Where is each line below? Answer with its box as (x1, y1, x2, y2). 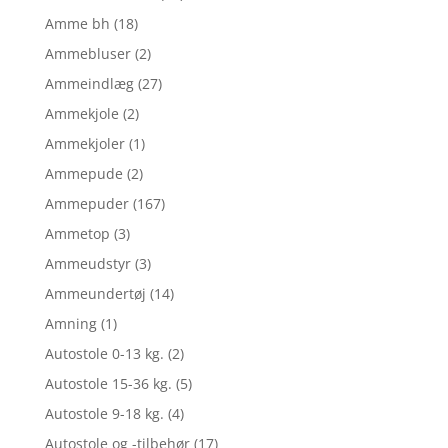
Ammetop (44, 223, 110, 243)
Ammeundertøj (44, 283, 146, 303)
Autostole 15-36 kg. (44, 373, 172, 393)
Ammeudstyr (44, 253, 131, 273)
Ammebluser (44, 43, 131, 63)
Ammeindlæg (44, 73, 134, 93)
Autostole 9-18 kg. (44, 403, 164, 423)
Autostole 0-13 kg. (44, 343, 164, 363)
